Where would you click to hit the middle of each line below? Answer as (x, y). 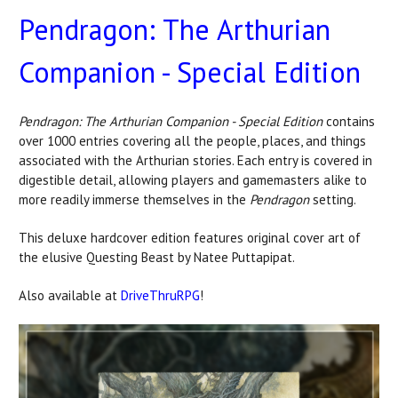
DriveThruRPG (160, 295)
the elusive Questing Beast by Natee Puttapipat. (157, 257)
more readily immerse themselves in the (132, 199)
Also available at (70, 295)
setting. (334, 199)
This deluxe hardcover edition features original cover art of (190, 237)
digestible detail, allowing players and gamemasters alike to (193, 179)
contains (350, 121)
